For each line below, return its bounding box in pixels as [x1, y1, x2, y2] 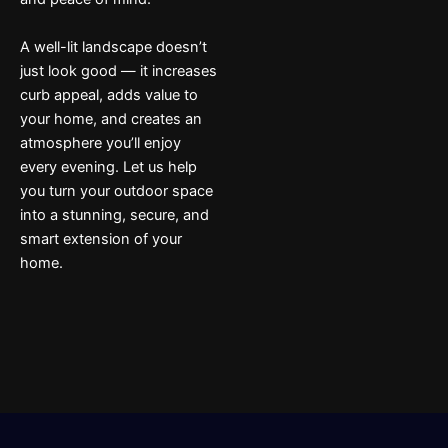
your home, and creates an [20, 109, 202, 128]
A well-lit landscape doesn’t [20, 37, 207, 56]
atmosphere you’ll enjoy [20, 133, 181, 152]
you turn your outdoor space [20, 181, 213, 200]
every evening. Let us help [20, 157, 197, 176]
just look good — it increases [20, 61, 217, 80]
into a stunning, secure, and [20, 205, 209, 224]
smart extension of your [20, 229, 182, 248]
